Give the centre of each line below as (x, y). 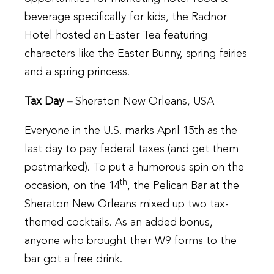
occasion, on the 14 (72, 186)
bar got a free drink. (75, 260)
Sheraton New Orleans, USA (145, 102)
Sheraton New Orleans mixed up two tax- (127, 205)
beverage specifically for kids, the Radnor (126, 17)
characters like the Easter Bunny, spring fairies (136, 54)
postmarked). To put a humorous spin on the (134, 168)
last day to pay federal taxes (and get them (131, 150)
